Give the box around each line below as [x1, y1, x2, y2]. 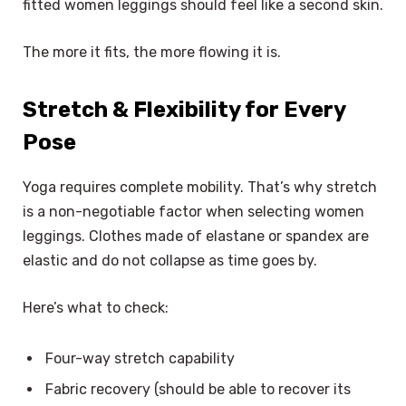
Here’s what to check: [23, 298, 169, 316]
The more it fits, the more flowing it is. [23, 43, 281, 61]
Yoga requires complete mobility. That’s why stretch [23, 179, 377, 197]
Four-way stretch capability [45, 349, 235, 367]
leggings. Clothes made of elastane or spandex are [23, 227, 369, 246]
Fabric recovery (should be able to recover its [45, 380, 351, 398]
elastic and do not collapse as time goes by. [23, 252, 317, 270]
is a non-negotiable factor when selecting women [23, 203, 364, 221]
